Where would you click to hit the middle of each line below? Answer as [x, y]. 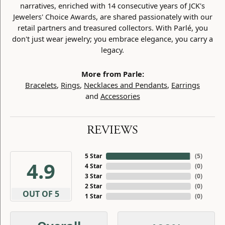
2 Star [93, 186]
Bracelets [41, 85]
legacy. [113, 50]
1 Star [93, 196]
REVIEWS [113, 130]
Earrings [186, 85]
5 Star [93, 156]
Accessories [120, 96]
